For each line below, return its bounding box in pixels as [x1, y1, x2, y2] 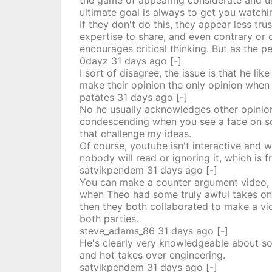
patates [79, 91, 114, 103]
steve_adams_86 [79, 225, 155, 237]
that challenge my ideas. [79, 127, 191, 140]
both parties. [79, 212, 138, 225]
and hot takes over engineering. [79, 249, 225, 261]
